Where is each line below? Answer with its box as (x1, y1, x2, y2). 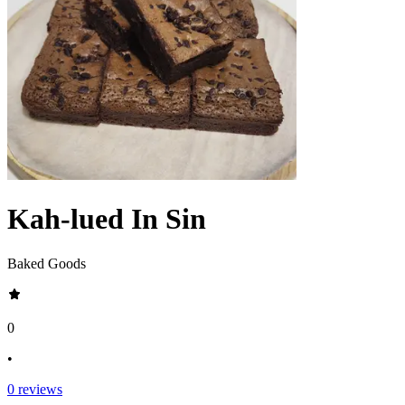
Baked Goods (7, 255, 86, 271)
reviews (14, 381, 62, 397)
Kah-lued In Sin (7, 202, 206, 236)
